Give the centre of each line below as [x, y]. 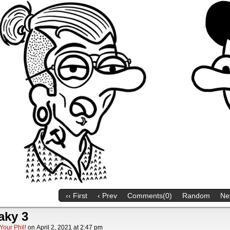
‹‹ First [76, 196]
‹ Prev [107, 196]
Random [196, 196]
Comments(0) [150, 196]
